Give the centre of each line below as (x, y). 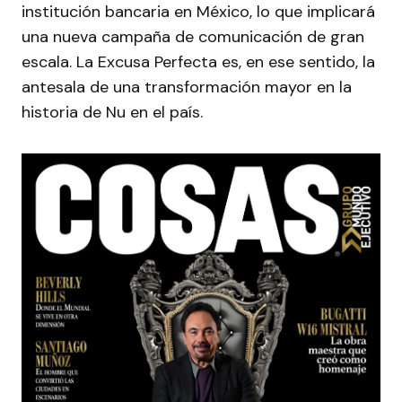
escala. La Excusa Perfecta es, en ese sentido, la (198, 61)
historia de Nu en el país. (112, 112)
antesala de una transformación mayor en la (187, 87)
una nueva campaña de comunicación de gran (193, 36)
